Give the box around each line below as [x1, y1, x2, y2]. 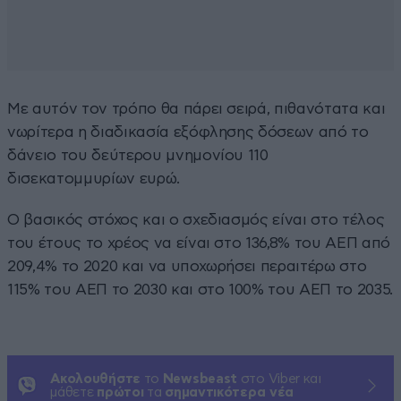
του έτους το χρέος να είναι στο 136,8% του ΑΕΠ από [7, 235, 391, 251]
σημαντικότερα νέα [165, 385, 294, 399]
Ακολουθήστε [50, 371, 141, 386]
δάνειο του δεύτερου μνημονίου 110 [7, 147, 269, 163]
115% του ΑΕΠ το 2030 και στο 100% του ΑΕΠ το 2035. [7, 281, 394, 297]
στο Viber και [237, 371, 321, 386]
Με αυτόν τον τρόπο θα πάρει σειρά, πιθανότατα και [7, 100, 386, 116]
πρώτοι [97, 385, 144, 399]
